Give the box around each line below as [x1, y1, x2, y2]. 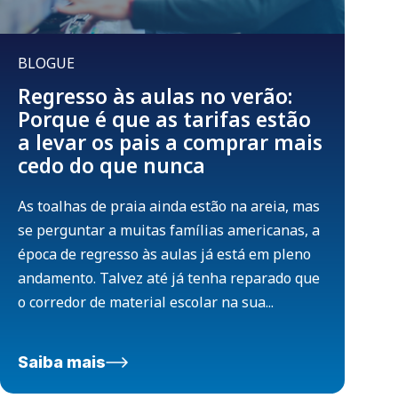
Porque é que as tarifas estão [18, 105, 311, 134]
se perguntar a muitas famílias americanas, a [18, 220, 320, 241]
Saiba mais [18, 353, 106, 372]
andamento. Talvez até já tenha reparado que [18, 268, 320, 289]
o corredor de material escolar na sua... [18, 292, 274, 313]
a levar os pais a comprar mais [18, 128, 322, 157]
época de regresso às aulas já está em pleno [18, 244, 311, 265]
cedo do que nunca [18, 151, 205, 180]
